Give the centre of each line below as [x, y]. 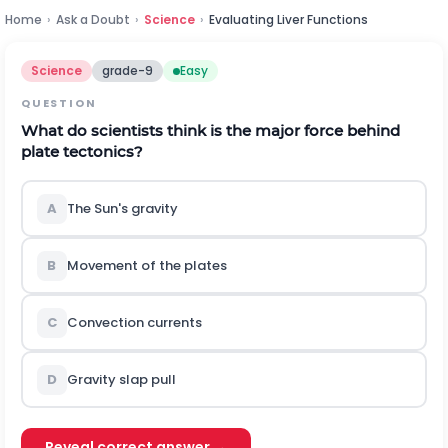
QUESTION [59, 103]
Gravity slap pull [121, 379]
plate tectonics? [82, 151]
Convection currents [134, 322]
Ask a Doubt [93, 19]
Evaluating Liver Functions [288, 19]
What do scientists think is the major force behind [210, 130]
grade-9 [127, 70]
